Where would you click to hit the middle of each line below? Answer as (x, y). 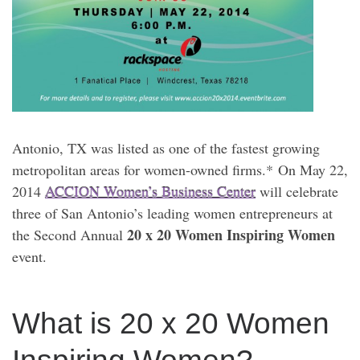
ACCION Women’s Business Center (150, 191)
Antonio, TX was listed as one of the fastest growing (166, 147)
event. (29, 256)
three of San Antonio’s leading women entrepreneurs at (172, 213)
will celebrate (297, 191)
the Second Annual (70, 234)
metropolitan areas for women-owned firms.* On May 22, (180, 169)
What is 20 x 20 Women (171, 323)
